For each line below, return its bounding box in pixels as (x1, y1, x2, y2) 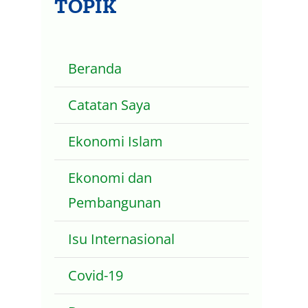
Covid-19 (68, 266, 124, 285)
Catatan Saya (68, 96, 151, 115)
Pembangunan (68, 193, 162, 212)
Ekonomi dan (68, 168, 153, 188)
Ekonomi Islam (68, 132, 164, 151)
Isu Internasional (68, 230, 175, 249)
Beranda (68, 59, 122, 78)
